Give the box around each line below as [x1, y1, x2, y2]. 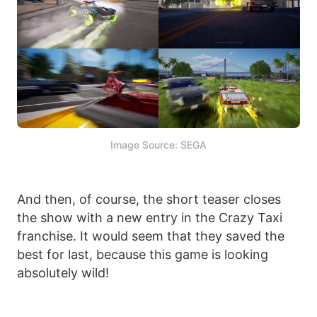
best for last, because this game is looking [17, 247, 268, 263]
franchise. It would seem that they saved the [17, 229, 284, 244]
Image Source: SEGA [110, 139, 207, 151]
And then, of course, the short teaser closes [17, 192, 281, 207]
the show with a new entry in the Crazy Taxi [17, 210, 282, 226]
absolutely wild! [17, 265, 109, 281]
